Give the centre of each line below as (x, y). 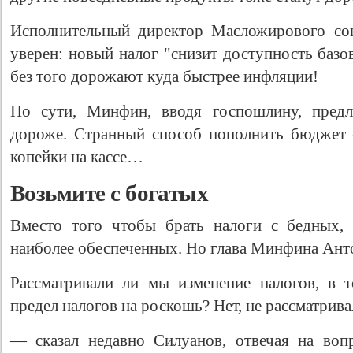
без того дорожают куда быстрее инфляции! (164, 76)
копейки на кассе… (77, 157)
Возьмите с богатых (112, 193)
